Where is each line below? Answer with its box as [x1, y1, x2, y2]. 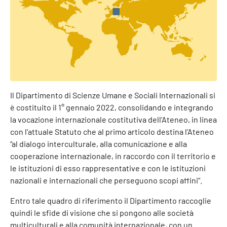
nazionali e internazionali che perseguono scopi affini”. [10, 175, 202, 185]
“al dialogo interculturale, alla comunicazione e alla [10, 139, 187, 148]
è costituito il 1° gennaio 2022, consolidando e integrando [10, 102, 213, 112]
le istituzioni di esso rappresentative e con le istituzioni [10, 163, 206, 173]
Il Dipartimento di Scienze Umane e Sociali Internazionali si [10, 90, 215, 100]
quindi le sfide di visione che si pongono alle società [10, 208, 194, 217]
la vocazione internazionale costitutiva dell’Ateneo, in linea [10, 115, 217, 124]
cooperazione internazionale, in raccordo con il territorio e [10, 151, 216, 161]
